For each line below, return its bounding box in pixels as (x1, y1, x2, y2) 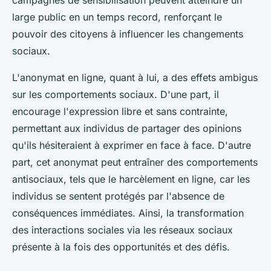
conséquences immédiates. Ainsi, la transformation (12, 207, 244, 220)
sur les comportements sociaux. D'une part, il (12, 88, 219, 101)
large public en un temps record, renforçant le (12, 11, 222, 24)
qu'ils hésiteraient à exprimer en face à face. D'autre (12, 139, 251, 152)
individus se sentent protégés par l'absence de (12, 190, 224, 203)
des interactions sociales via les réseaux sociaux (12, 224, 233, 237)
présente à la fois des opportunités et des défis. (12, 241, 230, 253)
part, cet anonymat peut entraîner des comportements (12, 156, 258, 169)
